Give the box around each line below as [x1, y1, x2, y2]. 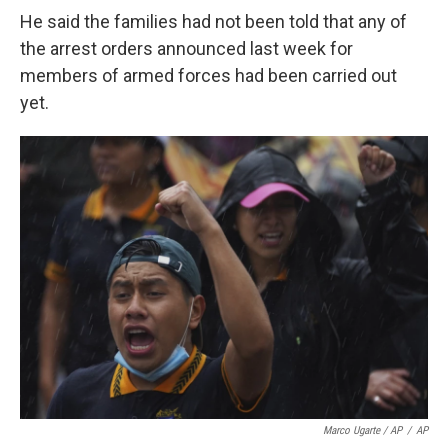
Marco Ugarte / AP [323, 423, 402, 437]
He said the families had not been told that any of [20, 11, 407, 32]
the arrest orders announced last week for [20, 38, 353, 59]
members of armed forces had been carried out [20, 65, 397, 86]
